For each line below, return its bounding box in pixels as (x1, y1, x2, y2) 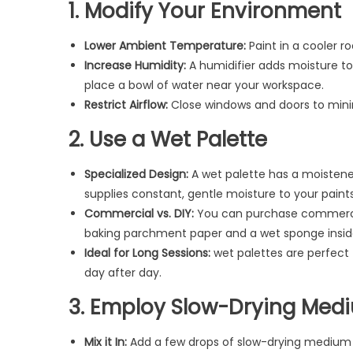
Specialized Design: (84, 165, 188, 182)
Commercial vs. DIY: (84, 205, 194, 221)
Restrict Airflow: (84, 96, 168, 113)
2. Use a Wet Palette (69, 124, 267, 154)
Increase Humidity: (84, 57, 186, 73)
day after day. (84, 264, 162, 281)
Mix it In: (84, 333, 127, 350)
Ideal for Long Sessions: (84, 244, 210, 261)
